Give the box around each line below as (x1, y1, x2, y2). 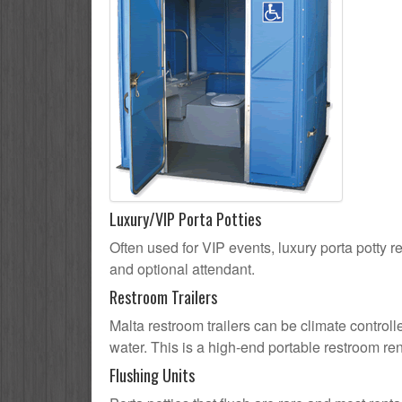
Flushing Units (109, 363, 195, 388)
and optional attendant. (109, 258, 255, 280)
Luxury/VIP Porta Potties (109, 207, 261, 232)
